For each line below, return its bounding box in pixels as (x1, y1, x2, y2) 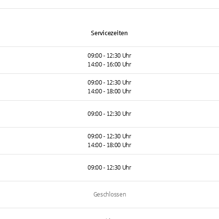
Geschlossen (93, 191, 126, 198)
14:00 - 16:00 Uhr (88, 61, 131, 68)
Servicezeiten (91, 30, 128, 37)
